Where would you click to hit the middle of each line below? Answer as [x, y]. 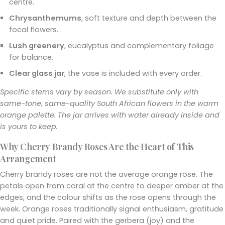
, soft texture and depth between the [149, 18]
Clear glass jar [37, 73]
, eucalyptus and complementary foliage [139, 45]
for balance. [31, 57]
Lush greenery [37, 45]
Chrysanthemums [45, 18]
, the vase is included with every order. [133, 73]
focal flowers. [34, 29]
